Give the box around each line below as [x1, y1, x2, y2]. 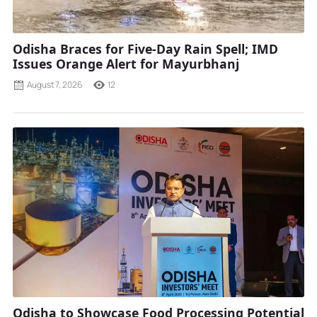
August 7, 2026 [27, 78, 82, 91]
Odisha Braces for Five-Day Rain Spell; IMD [13, 40, 278, 57]
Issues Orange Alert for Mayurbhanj [13, 54, 239, 72]
